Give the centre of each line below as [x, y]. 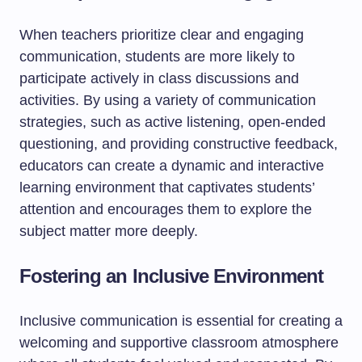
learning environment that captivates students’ [167, 187]
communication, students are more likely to [157, 57]
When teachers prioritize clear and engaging [162, 35]
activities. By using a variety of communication [168, 100]
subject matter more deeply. [109, 231]
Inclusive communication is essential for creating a [181, 321]
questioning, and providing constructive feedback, [179, 144]
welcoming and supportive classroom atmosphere [179, 343]
